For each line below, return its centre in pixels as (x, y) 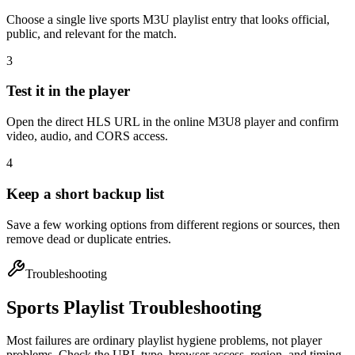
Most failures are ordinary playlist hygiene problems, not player (164, 341)
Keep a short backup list (85, 193)
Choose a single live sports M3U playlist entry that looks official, (168, 19)
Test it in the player (68, 91)
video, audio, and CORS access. (87, 136)
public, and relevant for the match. (92, 33)
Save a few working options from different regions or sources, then (173, 224)
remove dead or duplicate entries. (89, 239)
